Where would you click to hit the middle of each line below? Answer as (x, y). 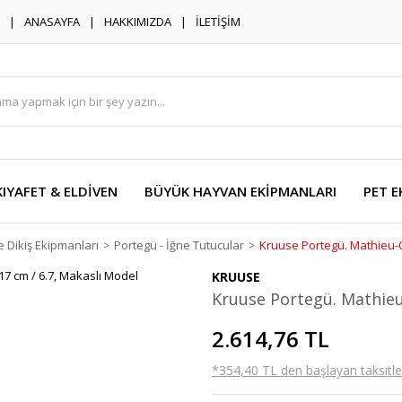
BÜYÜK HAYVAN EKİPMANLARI (240, 191)
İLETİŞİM (218, 21)
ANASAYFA (52, 21)
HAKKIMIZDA (138, 21)
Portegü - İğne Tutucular (179, 245)
